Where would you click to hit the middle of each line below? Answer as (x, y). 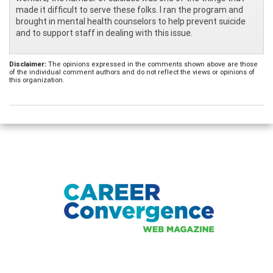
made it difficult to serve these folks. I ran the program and (129, 9)
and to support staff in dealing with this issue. (104, 33)
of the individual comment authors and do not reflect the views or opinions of (132, 72)
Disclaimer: (28, 64)
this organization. (37, 80)
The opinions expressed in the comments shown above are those (152, 64)
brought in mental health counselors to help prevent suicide (131, 21)
